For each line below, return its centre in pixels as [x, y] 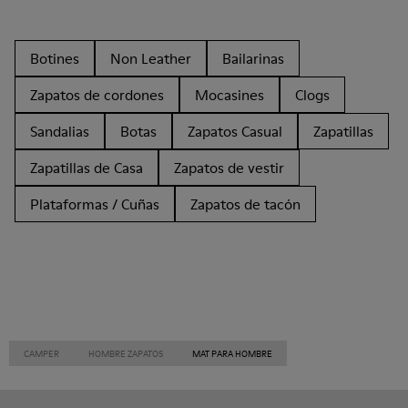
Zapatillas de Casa [87, 168]
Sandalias [60, 131]
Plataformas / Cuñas [95, 204]
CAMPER [41, 353]
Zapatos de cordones [97, 95]
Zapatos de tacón [245, 204]
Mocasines [229, 95]
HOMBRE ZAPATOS [126, 353]
